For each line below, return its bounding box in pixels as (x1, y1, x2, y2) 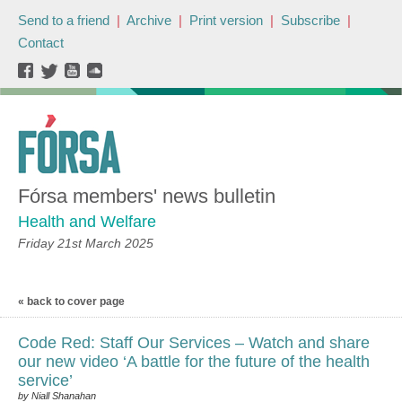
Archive (127, 13, 171, 28)
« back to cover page (18, 295, 125, 308)
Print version (189, 13, 263, 28)
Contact (18, 35, 64, 50)
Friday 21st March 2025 (18, 236, 153, 250)
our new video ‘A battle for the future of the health (18, 353, 370, 371)
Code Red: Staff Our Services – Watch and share (18, 334, 370, 352)
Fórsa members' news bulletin (18, 185, 275, 207)
